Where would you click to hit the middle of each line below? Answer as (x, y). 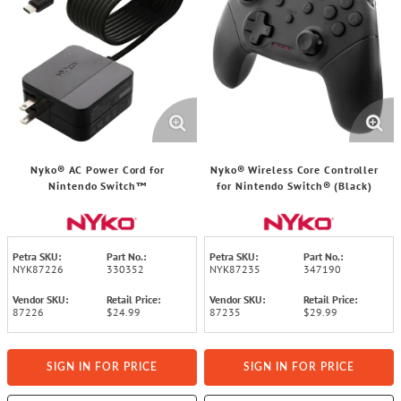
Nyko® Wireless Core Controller (294, 170)
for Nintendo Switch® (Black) (294, 186)
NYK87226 (38, 269)
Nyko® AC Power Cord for (98, 170)
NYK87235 (235, 269)
